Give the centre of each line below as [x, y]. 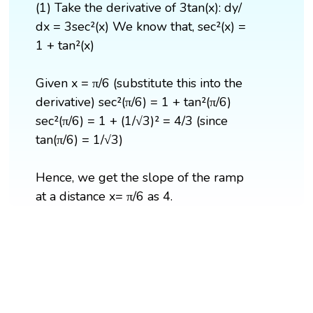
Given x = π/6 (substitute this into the [139, 83]
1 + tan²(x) [65, 46]
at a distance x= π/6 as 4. [104, 197]
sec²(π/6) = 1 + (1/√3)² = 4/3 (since [132, 121]
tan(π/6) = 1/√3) [80, 140]
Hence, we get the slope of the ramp [140, 178]
